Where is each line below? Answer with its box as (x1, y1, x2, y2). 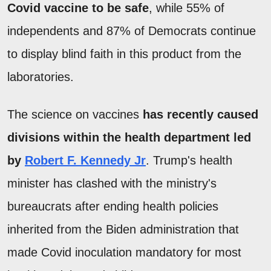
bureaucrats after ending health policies (7, 199, 218, 213)
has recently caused (143, 107, 258, 121)
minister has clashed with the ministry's (7, 176, 217, 190)
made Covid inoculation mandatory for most (7, 245, 241, 259)
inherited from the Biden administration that (7, 222, 239, 236)
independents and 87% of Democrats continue (7, 24, 256, 38)
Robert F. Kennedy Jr (25, 153, 146, 167)
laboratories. (7, 70, 77, 83)
